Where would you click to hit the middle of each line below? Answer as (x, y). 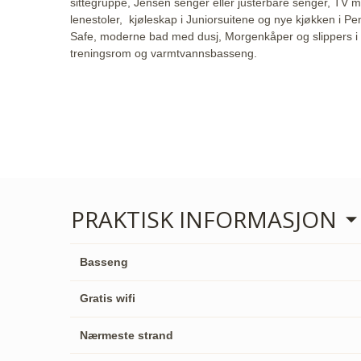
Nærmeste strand (126, 335)
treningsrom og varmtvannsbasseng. (165, 54)
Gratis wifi (107, 299)
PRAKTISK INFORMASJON (204, 220)
